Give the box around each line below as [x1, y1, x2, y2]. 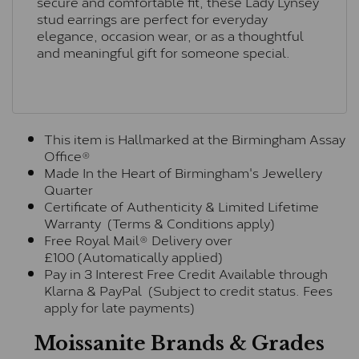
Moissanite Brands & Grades [34, 332, 325, 356]
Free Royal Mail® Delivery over [44, 229, 232, 250]
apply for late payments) [44, 296, 195, 317]
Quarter [44, 179, 93, 200]
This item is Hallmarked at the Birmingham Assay [44, 128, 345, 149]
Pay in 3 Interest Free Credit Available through [44, 263, 328, 284]
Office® [44, 145, 91, 166]
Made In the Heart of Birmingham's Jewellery [44, 162, 322, 183]
